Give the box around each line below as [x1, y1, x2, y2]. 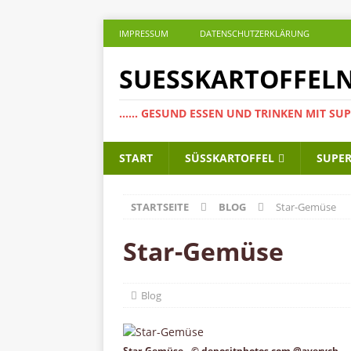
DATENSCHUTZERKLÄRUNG [200, 27, 309, 39]
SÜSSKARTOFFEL [185, 150, 268, 165]
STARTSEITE [131, 200, 189, 214]
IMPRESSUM [119, 27, 168, 39]
